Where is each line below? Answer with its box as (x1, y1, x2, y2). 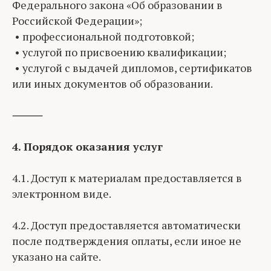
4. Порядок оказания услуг (12, 139, 163, 154)
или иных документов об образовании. (12, 76, 213, 91)
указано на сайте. (12, 249, 101, 264)
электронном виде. (12, 186, 111, 201)
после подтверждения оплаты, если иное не (12, 233, 241, 248)
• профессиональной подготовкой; (12, 29, 194, 44)
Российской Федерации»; (12, 13, 142, 28)
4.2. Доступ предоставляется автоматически (12, 218, 241, 232)
